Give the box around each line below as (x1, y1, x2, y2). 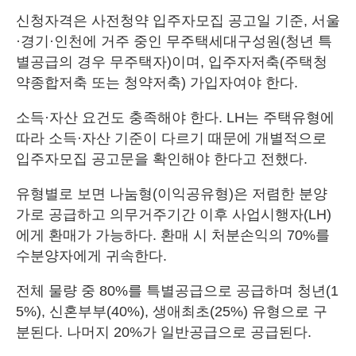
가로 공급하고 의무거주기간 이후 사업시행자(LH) (16, 206, 331, 222)
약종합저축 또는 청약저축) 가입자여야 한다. (16, 74, 298, 91)
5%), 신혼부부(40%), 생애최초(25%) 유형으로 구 (16, 303, 327, 319)
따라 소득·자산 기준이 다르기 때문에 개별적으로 (16, 130, 327, 146)
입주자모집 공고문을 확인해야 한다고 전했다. (16, 150, 308, 167)
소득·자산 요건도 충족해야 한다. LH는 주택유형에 (16, 109, 335, 126)
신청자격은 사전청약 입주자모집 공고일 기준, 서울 (16, 12, 340, 29)
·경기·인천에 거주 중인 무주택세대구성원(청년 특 (16, 33, 332, 49)
